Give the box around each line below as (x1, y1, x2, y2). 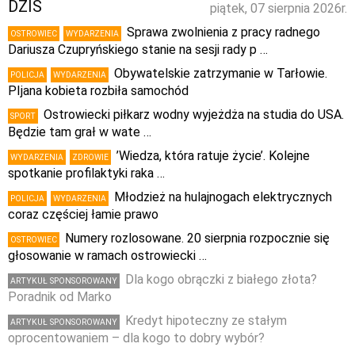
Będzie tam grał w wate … (8, 124, 151, 140)
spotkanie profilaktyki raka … (8, 166, 165, 181)
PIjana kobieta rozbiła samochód (8, 83, 189, 99)
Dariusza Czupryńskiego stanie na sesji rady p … (8, 42, 268, 58)
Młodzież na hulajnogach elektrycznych (114, 189, 332, 205)
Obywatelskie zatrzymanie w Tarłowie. (114, 66, 327, 82)
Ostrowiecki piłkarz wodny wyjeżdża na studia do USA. (44, 107, 344, 123)
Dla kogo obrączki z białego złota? (125, 272, 317, 288)
